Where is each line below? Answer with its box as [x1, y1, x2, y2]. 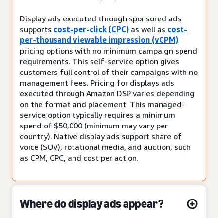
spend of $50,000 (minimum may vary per [20, 120, 168, 130]
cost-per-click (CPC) [54, 24, 129, 34]
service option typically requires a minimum [20, 109, 175, 120]
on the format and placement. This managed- [20, 99, 185, 109]
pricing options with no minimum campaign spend [20, 45, 197, 55]
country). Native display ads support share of [20, 131, 182, 141]
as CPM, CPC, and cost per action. [20, 152, 139, 163]
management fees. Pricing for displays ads [20, 77, 174, 88]
